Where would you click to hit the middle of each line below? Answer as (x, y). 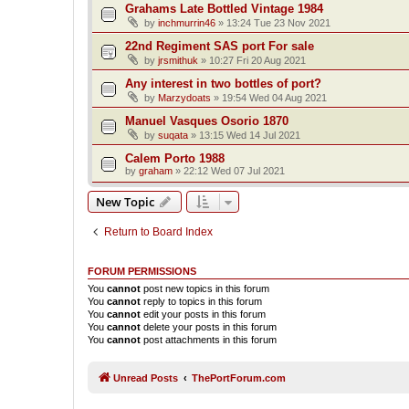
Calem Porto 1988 (175, 159)
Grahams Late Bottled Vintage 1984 (224, 9)
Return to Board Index (158, 232)
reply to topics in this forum (201, 302)
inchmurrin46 (187, 23)
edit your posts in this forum (203, 315)
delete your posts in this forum (209, 327)
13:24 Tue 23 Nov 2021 (278, 23)
